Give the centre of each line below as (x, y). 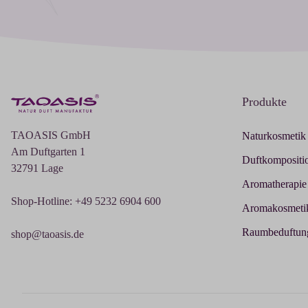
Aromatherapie (274, 184)
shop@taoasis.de (47, 234)
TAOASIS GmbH (51, 135)
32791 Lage (37, 168)
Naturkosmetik (274, 135)
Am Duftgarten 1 (48, 151)
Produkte (264, 102)
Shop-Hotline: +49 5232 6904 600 (86, 201)
